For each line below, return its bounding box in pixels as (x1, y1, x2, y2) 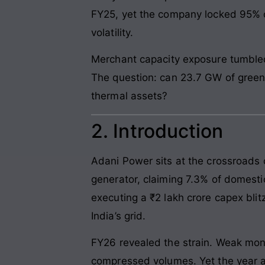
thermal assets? (91, 90, 168, 102)
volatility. (91, 26, 134, 38)
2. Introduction (91, 119, 224, 143)
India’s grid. (91, 209, 146, 222)
